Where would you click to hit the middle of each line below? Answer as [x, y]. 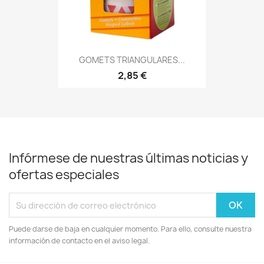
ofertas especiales [64, 175]
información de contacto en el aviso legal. [79, 241]
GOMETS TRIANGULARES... [132, 60]
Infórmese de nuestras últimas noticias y [128, 158]
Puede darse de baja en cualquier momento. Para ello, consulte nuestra [130, 229]
